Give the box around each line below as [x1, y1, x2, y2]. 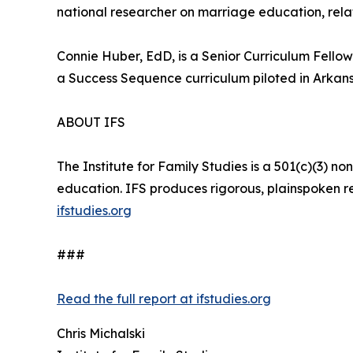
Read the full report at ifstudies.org [57, 291, 271, 307]
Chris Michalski [57, 325, 145, 342]
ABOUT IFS [57, 114, 125, 131]
